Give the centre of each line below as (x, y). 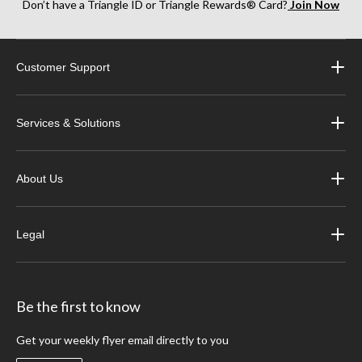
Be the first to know (79, 307)
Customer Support (63, 67)
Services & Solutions (69, 123)
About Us (40, 179)
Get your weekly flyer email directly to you (123, 340)
